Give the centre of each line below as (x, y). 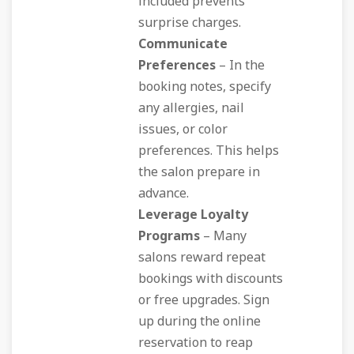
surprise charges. (190, 23)
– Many (223, 236)
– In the (240, 66)
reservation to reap (196, 343)
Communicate (183, 44)
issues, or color (183, 130)
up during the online (200, 322)
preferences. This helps (209, 151)
